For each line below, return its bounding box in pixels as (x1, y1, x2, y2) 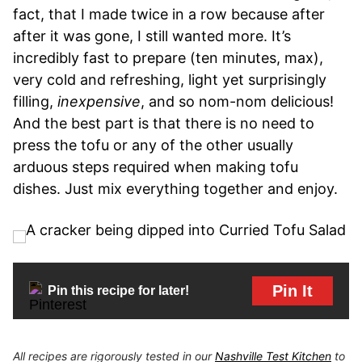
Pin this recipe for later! (48, 284, 189, 298)
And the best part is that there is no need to (13, 114, 314, 132)
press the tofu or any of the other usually (13, 136, 293, 154)
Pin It (272, 281, 313, 300)
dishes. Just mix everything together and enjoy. (13, 179, 342, 197)
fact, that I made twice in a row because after (13, 5, 325, 23)
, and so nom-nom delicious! (141, 92, 334, 110)
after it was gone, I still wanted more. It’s (13, 27, 291, 44)
